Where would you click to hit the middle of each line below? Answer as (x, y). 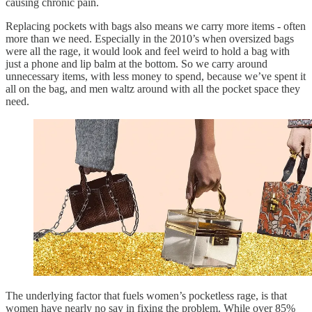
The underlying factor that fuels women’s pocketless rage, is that (146, 296)
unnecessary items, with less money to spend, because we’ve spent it (156, 77)
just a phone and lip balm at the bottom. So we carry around (136, 64)
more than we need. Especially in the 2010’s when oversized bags (150, 39)
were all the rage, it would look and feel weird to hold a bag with (148, 52)
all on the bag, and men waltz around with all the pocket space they (153, 89)
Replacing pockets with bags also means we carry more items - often (156, 26)
